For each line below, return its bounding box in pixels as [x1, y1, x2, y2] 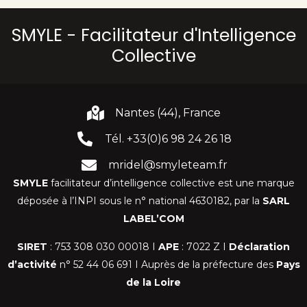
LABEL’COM [123, 212, 184, 225]
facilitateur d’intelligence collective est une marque [47, 176, 295, 189]
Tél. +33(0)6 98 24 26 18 [104, 132, 232, 145]
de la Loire [126, 275, 181, 288]
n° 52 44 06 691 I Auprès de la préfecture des [56, 258, 276, 271]
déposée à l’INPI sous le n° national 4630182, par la [17, 194, 262, 207]
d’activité [7, 258, 57, 271]
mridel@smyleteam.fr [108, 158, 228, 171]
